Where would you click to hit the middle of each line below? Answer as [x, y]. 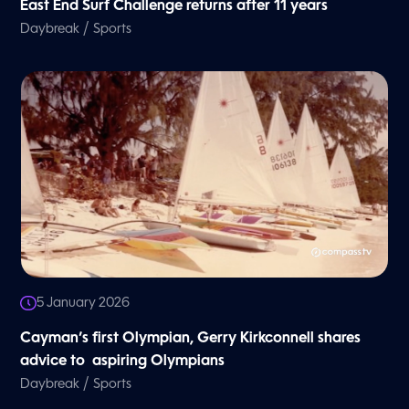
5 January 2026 [84, 304]
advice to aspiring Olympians [123, 362]
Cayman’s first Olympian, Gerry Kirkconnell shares [191, 339]
